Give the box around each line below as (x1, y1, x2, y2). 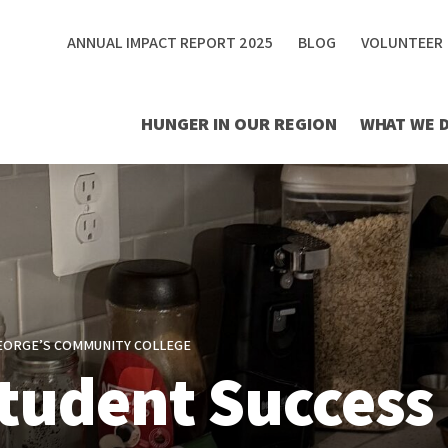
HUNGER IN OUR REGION (140, 112, 337, 135)
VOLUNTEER (361, 32, 443, 53)
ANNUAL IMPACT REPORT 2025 (67, 32, 273, 53)
